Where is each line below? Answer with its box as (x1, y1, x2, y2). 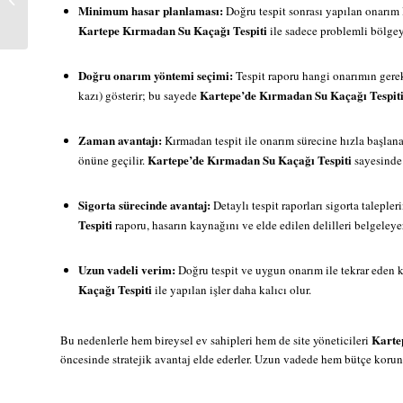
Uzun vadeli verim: (78, 261, 175, 279)
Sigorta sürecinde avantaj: (78, 196, 210, 214)
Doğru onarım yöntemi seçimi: (78, 67, 233, 85)
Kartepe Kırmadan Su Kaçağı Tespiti (78, 21, 267, 39)
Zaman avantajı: (78, 131, 162, 149)
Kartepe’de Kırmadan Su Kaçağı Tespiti (148, 151, 352, 169)
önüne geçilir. (78, 152, 148, 169)
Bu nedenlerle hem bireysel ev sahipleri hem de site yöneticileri (60, 332, 372, 349)
